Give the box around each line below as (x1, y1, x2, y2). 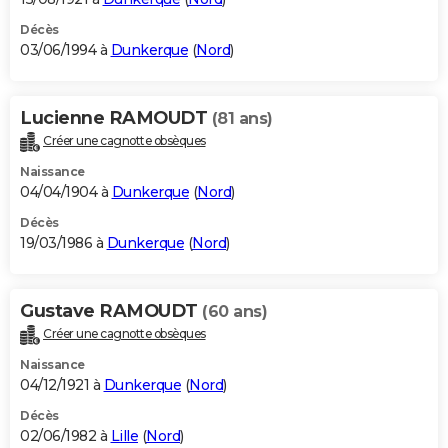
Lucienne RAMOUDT (20, 106, 212, 129)
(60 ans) (202, 301, 267, 321)
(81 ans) (211, 108, 273, 128)
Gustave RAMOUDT (20, 299, 202, 322)
